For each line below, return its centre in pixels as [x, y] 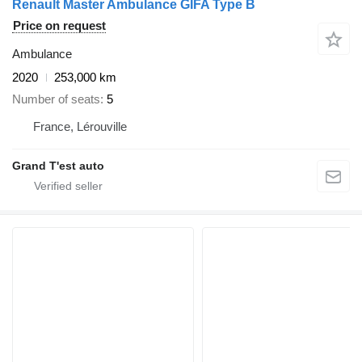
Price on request [59, 26]
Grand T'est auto [58, 165]
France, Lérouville [80, 126]
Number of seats [56, 99]
